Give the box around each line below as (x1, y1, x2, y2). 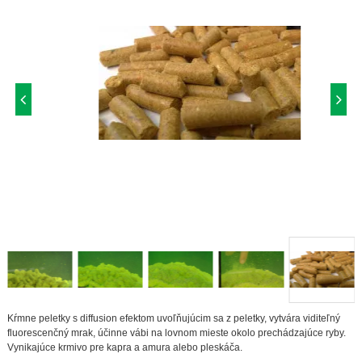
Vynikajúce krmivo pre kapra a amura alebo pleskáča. (6, 341, 242, 353)
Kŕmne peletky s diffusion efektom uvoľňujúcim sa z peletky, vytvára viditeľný (6, 312, 340, 324)
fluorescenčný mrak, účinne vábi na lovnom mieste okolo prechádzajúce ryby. (6, 326, 346, 339)
